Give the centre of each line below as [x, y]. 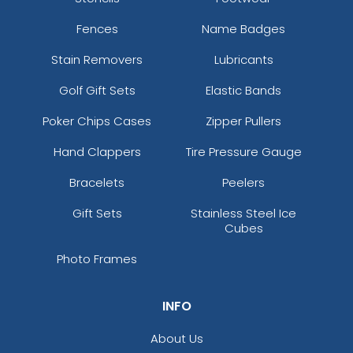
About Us [176, 338]
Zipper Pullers [244, 121]
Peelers [244, 182]
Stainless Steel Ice [244, 213]
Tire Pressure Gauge [243, 151]
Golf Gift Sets [97, 90]
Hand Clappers [97, 151]
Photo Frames [97, 258]
